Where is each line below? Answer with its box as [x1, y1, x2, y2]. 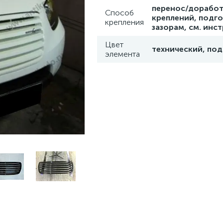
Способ [105, 8, 134, 17]
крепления [105, 17, 144, 27]
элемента [105, 49, 140, 59]
